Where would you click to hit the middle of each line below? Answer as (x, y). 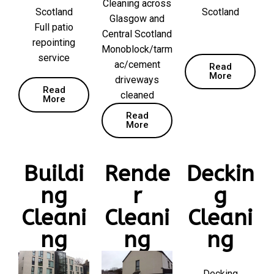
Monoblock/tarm (137, 50)
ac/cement (137, 65)
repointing (54, 43)
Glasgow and (137, 19)
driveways (137, 80)
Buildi (54, 174)
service (54, 58)
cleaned (137, 95)
